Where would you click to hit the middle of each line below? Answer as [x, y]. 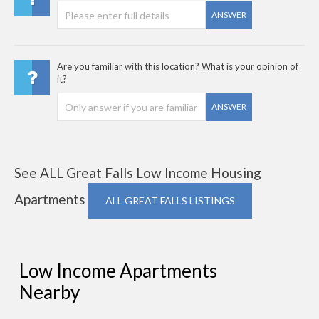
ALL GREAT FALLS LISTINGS [170, 200]
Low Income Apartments [118, 271]
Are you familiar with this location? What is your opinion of [178, 66]
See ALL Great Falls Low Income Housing [138, 173]
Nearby [49, 292]
